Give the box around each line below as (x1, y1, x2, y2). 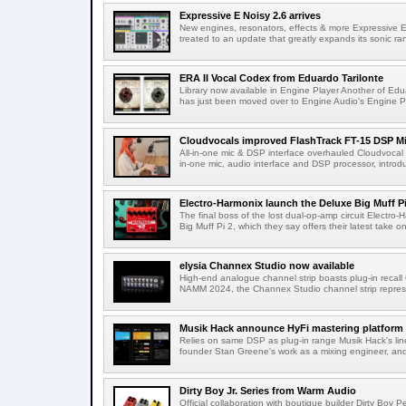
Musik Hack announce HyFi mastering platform (179, 323, 403, 333)
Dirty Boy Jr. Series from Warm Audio (179, 385, 356, 396)
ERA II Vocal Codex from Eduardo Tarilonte (179, 72, 383, 83)
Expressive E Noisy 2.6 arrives (179, 10, 321, 21)
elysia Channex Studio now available (179, 260, 354, 271)
